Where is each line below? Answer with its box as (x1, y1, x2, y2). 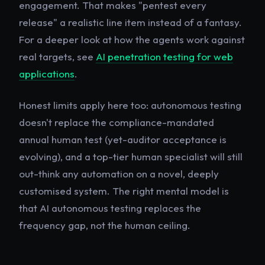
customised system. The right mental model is (19, 184, 229, 197)
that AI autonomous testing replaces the (19, 201, 201, 214)
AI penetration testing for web (96, 50, 233, 63)
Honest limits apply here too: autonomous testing (19, 98, 241, 111)
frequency (19, 218, 66, 231)
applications (19, 67, 75, 80)
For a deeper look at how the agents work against (19, 33, 245, 46)
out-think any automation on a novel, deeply (19, 167, 219, 180)
